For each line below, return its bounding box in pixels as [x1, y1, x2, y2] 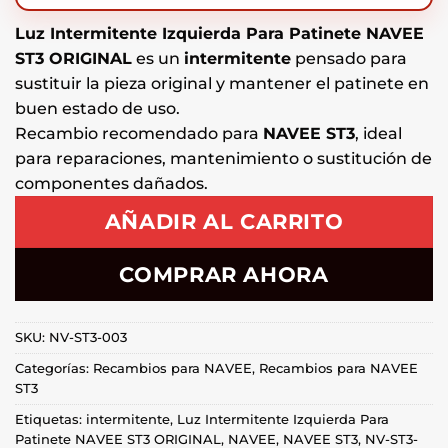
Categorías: [15, 360, 93, 376]
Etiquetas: [15, 411, 86, 427]
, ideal [355, 123, 402, 143]
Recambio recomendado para [15, 123, 263, 143]
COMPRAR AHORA [119, 261, 329, 287]
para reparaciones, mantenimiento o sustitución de [15, 148, 432, 168]
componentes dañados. [15, 173, 208, 193]
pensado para [291, 48, 407, 68]
